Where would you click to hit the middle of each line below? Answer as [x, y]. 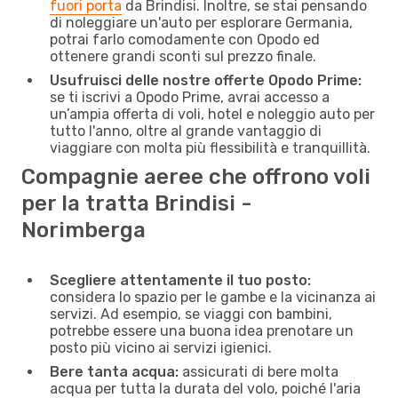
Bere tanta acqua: [114, 371]
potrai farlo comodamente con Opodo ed [185, 39]
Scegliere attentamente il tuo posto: [180, 280]
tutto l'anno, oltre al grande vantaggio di [186, 131]
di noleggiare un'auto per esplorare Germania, [201, 22]
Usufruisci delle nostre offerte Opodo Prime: [206, 80]
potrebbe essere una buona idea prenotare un [202, 330]
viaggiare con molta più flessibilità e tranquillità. [210, 147]
